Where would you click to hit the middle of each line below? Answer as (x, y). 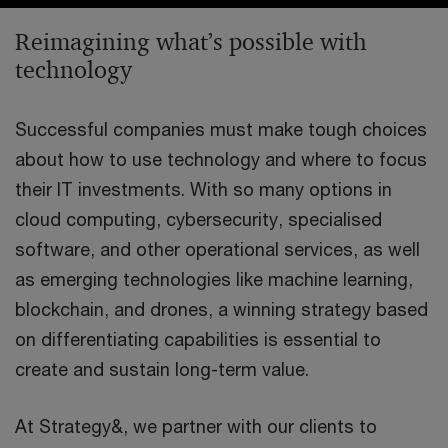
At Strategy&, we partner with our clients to (196, 426)
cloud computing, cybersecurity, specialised (198, 219)
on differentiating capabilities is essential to (198, 339)
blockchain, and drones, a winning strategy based (221, 309)
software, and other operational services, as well (217, 249)
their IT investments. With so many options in (203, 189)
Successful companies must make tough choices (221, 129)
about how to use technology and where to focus (221, 159)
